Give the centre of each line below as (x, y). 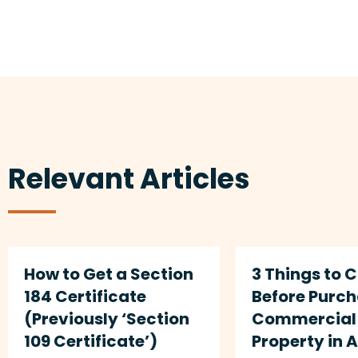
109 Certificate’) (91, 341)
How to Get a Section (109, 274)
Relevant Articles (129, 179)
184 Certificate (85, 296)
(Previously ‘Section (107, 319)
